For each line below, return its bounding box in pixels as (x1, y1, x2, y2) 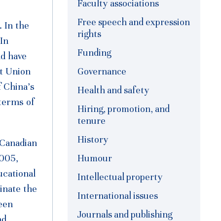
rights (77, 28, 101, 40)
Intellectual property (77, 171, 163, 183)
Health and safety (77, 84, 149, 96)
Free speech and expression (77, 16, 190, 28)
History (77, 134, 109, 146)
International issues (77, 190, 158, 202)
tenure (77, 115, 106, 127)
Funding (77, 47, 111, 59)
